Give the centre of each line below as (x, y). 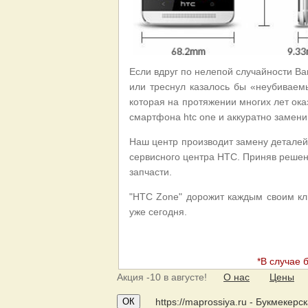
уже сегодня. (158, 211)
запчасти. (151, 172)
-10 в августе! (175, 277)
